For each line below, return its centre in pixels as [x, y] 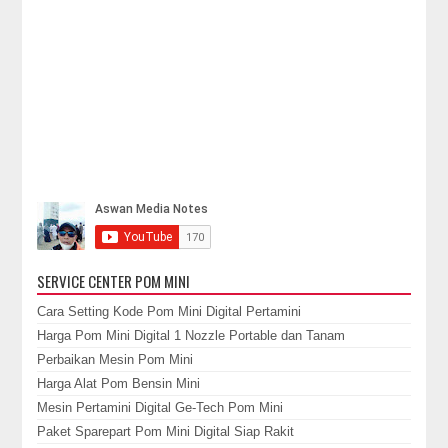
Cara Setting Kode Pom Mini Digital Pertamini [169, 311]
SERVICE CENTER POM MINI [114, 280]
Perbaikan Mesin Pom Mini [115, 359]
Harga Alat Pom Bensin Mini [119, 383]
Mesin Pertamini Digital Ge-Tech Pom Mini [160, 407]
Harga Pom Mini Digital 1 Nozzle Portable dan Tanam [191, 335]
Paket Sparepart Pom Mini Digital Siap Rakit [166, 431]
